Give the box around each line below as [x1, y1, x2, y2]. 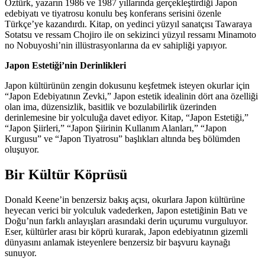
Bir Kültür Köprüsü [5, 167, 127, 183]
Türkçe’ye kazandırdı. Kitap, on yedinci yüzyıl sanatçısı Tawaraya [5, 19, 252, 30]
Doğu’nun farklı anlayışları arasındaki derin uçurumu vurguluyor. [5, 215, 248, 226]
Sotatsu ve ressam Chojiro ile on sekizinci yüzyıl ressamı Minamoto [5, 30, 256, 40]
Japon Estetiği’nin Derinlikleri [5, 60, 126, 71]
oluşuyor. [5, 144, 39, 155]
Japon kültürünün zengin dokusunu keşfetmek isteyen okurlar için [5, 80, 250, 91]
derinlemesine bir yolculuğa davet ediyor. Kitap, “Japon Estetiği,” [5, 112, 248, 123]
